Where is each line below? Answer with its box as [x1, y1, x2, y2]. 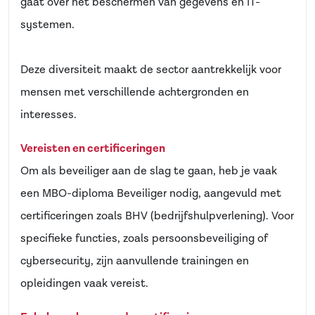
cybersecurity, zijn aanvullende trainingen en [20, 254, 249, 269]
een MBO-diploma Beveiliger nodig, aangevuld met [20, 186, 281, 201]
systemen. [20, 18, 75, 32]
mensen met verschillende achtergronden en [20, 85, 249, 100]
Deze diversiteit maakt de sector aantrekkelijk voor [20, 63, 281, 77]
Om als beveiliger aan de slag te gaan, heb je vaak [20, 164, 277, 179]
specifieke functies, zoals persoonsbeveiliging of [20, 231, 268, 246]
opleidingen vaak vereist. [20, 276, 148, 291]
